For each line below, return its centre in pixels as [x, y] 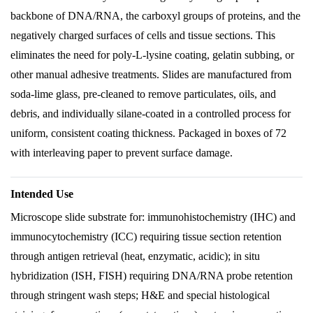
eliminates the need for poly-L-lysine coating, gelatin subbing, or [152, 55]
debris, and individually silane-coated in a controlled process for [151, 114]
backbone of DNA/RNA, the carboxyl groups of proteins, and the [155, 16]
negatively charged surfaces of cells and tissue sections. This [143, 35]
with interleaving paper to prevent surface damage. [122, 153]
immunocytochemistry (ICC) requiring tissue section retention [146, 236]
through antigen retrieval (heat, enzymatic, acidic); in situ [135, 256]
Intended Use [42, 194]
